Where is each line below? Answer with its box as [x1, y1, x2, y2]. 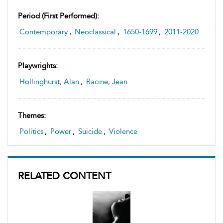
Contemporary [19, 27, 68, 37]
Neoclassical [75, 27, 116, 37]
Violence [109, 127, 137, 136]
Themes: [18, 111, 46, 120]
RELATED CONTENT [18, 170, 111, 182]
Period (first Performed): [18, 11, 99, 21]
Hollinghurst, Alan [19, 77, 79, 87]
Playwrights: [18, 61, 58, 71]
